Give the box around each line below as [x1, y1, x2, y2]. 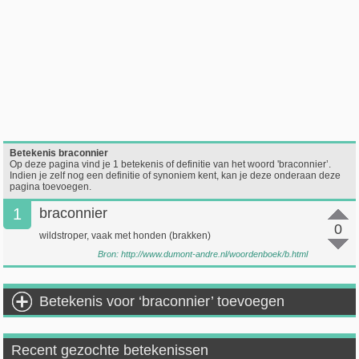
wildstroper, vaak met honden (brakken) [39, 230, 212, 241]
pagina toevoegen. [10, 181, 92, 192]
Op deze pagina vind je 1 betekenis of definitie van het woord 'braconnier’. [10, 159, 332, 170]
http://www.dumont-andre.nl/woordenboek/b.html [120, 249, 308, 259]
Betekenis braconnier [10, 147, 109, 159]
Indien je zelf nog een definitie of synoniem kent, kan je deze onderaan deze [10, 170, 341, 181]
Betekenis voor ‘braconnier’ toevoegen [39, 293, 285, 309]
